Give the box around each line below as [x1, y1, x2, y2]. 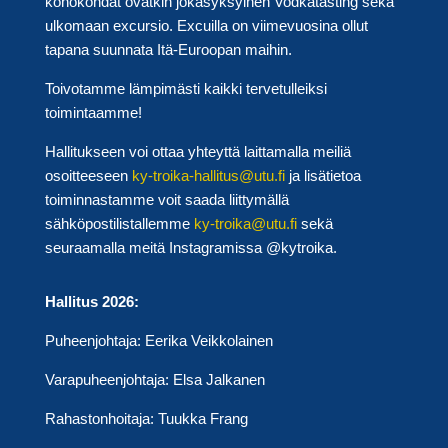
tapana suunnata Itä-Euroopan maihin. [44, 41, 292, 59]
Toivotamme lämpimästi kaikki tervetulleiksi [44, 80, 327, 98]
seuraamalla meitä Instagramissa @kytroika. [44, 239, 337, 257]
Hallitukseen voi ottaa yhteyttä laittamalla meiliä [44, 143, 351, 161]
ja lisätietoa [284, 167, 361, 185]
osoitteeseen [44, 167, 132, 185]
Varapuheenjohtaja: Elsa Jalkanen [44, 371, 265, 389]
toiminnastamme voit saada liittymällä [44, 191, 289, 209]
